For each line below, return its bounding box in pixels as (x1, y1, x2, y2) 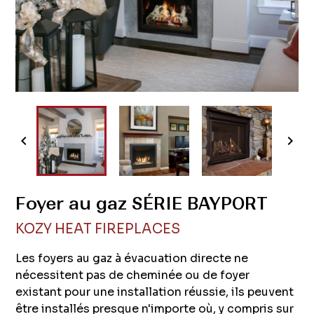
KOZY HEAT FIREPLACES (15, 220, 181, 238)
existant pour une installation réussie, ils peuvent (15, 285, 294, 300)
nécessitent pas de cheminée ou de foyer (15, 268, 250, 283)
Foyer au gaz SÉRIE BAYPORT (15, 193, 268, 215)
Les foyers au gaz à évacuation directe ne (15, 251, 249, 266)
